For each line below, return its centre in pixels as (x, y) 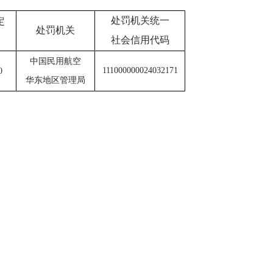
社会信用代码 (140, 40)
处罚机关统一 (140, 21)
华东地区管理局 (55, 80)
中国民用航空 (55, 62)
